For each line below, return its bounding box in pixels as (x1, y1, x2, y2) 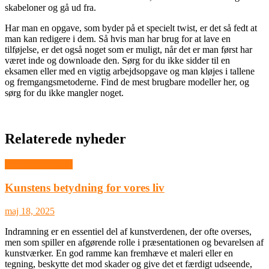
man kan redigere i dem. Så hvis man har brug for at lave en (5, 34, 231, 44)
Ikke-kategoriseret (5, 159, 73, 170)
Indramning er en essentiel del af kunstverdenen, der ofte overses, (5, 226, 252, 237)
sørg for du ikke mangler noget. (5, 88, 124, 98)
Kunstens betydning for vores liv (5, 181, 165, 194)
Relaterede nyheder (5, 131, 126, 147)
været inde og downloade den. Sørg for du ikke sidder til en (5, 55, 230, 66)
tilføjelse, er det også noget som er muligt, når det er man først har (5, 44, 252, 55)
